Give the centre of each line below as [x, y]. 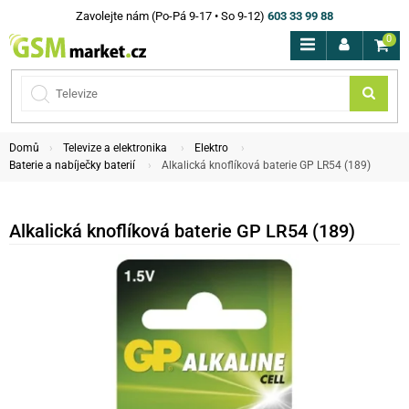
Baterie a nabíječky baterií [72, 165]
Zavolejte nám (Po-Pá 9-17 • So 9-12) [170, 16]
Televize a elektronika [115, 147]
